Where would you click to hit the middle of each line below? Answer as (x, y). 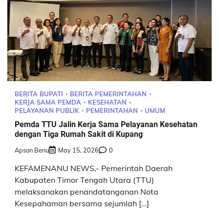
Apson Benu (32, 150)
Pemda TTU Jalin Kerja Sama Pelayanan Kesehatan (106, 125)
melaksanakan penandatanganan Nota (87, 192)
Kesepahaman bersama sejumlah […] (82, 204)
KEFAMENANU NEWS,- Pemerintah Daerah (94, 168)
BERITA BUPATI (39, 94)
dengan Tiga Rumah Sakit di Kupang (79, 134)
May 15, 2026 (78, 150)
